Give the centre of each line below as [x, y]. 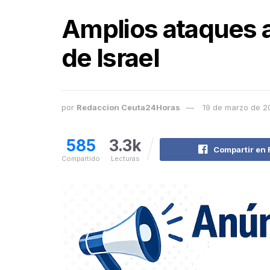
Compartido [81, 159]
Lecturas [125, 159]
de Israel [110, 58]
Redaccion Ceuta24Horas [128, 107]
